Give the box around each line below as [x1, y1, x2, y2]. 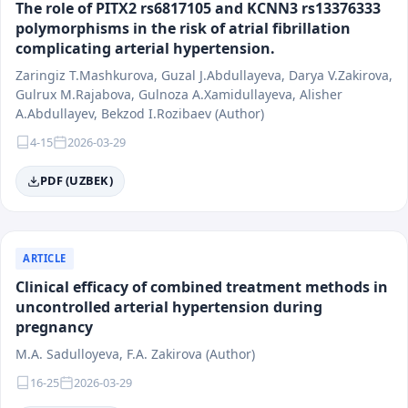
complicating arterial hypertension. [15, 37, 275, 58]
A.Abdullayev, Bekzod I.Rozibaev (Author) [15, 104, 264, 122]
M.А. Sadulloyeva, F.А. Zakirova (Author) [15, 344, 255, 362]
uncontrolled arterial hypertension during [15, 296, 322, 317]
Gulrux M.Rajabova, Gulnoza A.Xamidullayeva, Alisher [15, 85, 342, 103]
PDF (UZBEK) [40, 172, 113, 189]
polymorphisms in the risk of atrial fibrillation [15, 17, 351, 38]
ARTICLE [23, 250, 66, 265]
